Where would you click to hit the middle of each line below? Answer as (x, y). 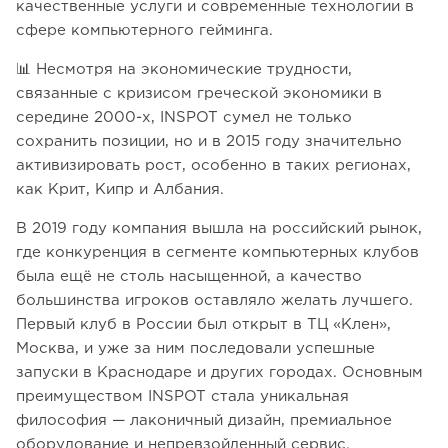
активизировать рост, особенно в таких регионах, (213, 166)
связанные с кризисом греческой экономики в (199, 94)
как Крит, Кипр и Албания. (120, 190)
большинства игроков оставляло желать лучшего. (214, 301)
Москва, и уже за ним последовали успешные (195, 349)
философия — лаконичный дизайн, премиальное (204, 421)
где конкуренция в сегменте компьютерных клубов (217, 253)
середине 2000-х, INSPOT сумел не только (184, 118)
